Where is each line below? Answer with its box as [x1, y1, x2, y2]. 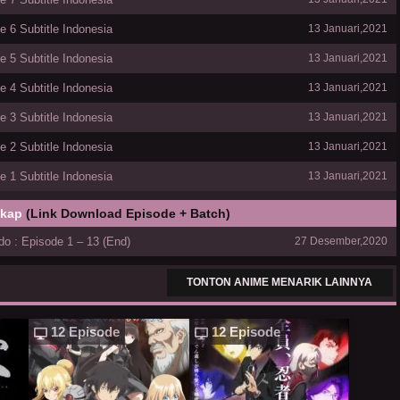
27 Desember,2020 [295, 235, 387, 248]
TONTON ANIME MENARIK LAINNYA [187, 276, 373, 289]
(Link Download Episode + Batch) [26, 206, 230, 221]
